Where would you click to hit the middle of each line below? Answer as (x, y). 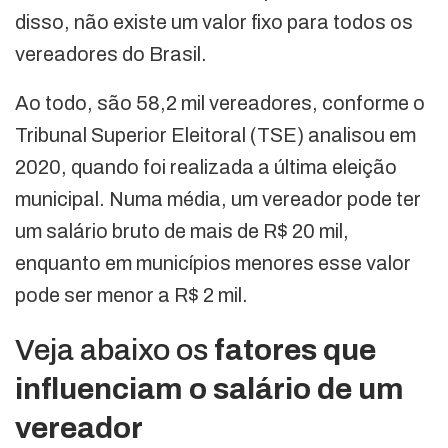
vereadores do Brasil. (111, 54)
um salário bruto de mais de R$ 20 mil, (182, 231)
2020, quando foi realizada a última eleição (206, 167)
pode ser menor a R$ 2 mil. (131, 295)
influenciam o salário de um (209, 389)
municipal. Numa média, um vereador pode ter (218, 199)
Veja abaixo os (114, 350)
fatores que (295, 350)
